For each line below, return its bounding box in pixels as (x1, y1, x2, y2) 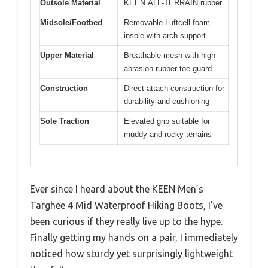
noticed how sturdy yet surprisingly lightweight (30, 248, 233, 259)
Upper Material (40, 51, 94, 60)
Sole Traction (40, 117, 89, 126)
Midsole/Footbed (40, 18, 102, 28)
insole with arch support (124, 31, 206, 41)
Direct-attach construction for (124, 84, 224, 93)
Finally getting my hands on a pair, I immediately (30, 232, 238, 243)
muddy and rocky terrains (124, 130, 212, 139)
